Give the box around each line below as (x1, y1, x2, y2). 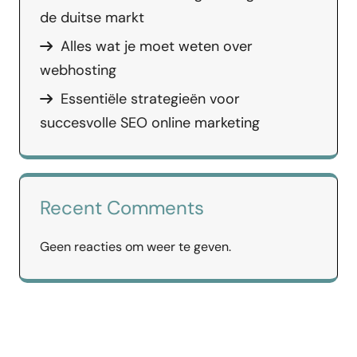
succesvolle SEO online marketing (40, 112, 260, 132)
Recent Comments (40, 194, 204, 220)
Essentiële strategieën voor (61, 88, 240, 108)
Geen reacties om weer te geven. (40, 237, 231, 255)
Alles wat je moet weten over (61, 36, 253, 56)
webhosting (40, 60, 116, 80)
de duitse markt (40, 7, 144, 27)
